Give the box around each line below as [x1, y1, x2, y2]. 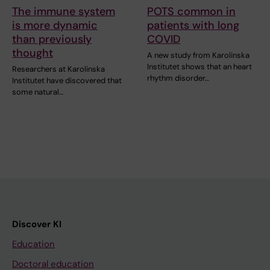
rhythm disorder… [147, 72, 209, 83]
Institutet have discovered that [12, 75, 122, 86]
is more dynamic [12, 17, 98, 33]
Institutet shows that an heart [147, 61, 252, 72]
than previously [12, 31, 92, 46]
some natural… [12, 86, 63, 97]
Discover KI [12, 218, 61, 230]
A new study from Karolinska [147, 49, 250, 60]
